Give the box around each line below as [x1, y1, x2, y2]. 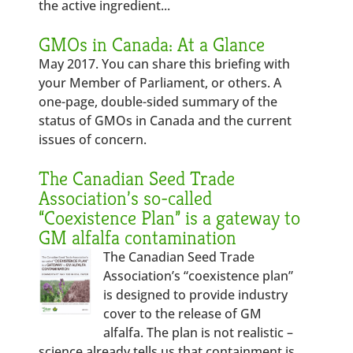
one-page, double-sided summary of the [39, 93, 278, 110]
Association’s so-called [39, 186, 213, 210]
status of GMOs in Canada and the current [39, 112, 292, 129]
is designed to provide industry [102, 286, 288, 303]
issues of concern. [39, 131, 160, 148]
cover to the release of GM [102, 305, 262, 322]
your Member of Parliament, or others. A [39, 74, 282, 91]
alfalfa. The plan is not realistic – [102, 324, 293, 341]
